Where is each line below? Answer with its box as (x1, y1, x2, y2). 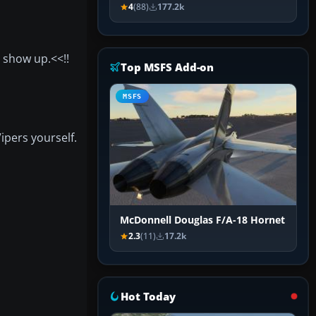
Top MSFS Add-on (121, 60, 214, 75)
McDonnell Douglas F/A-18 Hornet (120, 214, 285, 227)
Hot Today (121, 289, 176, 304)
